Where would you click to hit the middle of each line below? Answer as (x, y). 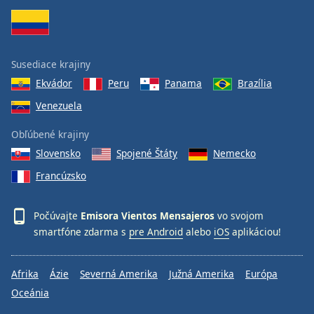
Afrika (25, 274)
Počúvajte (57, 216)
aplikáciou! (255, 232)
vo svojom (239, 216)
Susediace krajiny (51, 64)
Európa (261, 274)
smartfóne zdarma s (81, 232)
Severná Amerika (119, 274)
